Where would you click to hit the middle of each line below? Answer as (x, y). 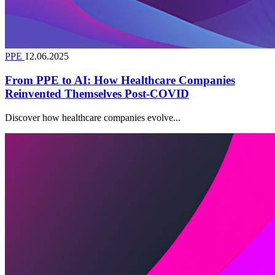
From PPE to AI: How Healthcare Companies (120, 80)
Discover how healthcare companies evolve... (93, 117)
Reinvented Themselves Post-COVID (97, 93)
